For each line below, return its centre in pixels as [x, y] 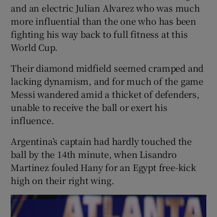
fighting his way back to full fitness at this [99, 34]
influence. [32, 120]
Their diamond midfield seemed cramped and [107, 68]
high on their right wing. [62, 180]
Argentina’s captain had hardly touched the [101, 141]
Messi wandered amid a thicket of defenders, [105, 94]
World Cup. [34, 47]
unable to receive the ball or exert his [89, 107]
